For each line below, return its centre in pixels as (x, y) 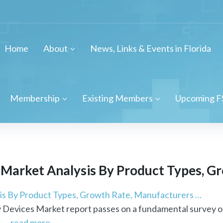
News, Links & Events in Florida (150, 48)
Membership (35, 98)
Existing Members (117, 98)
